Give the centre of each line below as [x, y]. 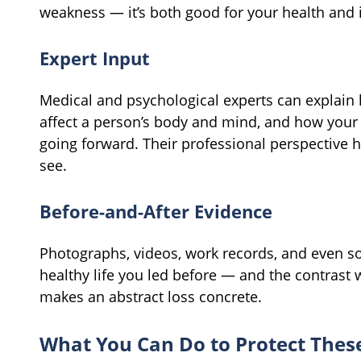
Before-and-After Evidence [156, 212]
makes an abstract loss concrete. [151, 297]
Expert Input [95, 58]
